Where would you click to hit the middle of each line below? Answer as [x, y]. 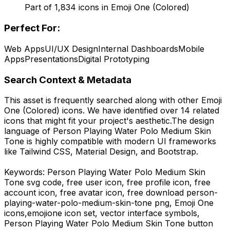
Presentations [51, 59]
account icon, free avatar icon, [66, 193]
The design [193, 121]
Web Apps [24, 49]
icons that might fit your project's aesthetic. [88, 121]
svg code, [45, 183]
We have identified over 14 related [152, 111]
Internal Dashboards [138, 49]
